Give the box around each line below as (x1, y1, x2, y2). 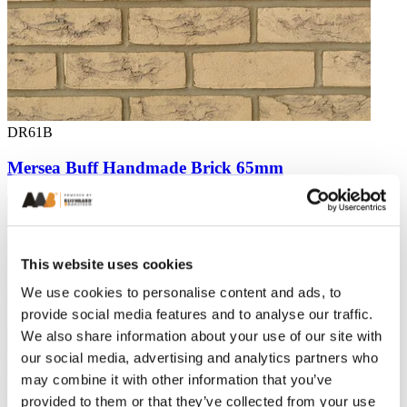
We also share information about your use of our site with (21, 328, 382, 344)
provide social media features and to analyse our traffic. (21, 306, 373, 323)
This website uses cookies (21, 255, 194, 272)
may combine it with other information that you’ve (21, 372, 333, 388)
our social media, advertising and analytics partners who (21, 350, 378, 366)
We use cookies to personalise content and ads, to (21, 284, 342, 301)
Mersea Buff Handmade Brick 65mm (7, 158, 283, 178)
